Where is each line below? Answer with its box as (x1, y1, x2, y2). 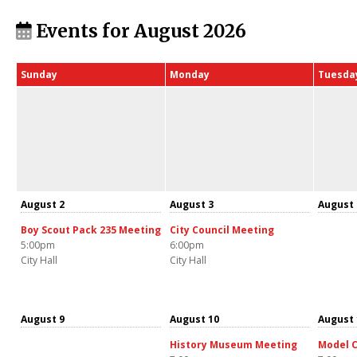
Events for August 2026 (32, 19, 246, 42)
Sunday (21, 67, 57, 81)
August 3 (170, 197, 214, 211)
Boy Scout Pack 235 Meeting (21, 222, 161, 237)
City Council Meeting (170, 222, 274, 237)
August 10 (170, 312, 219, 326)
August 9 (21, 312, 65, 326)
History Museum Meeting (170, 337, 297, 351)
